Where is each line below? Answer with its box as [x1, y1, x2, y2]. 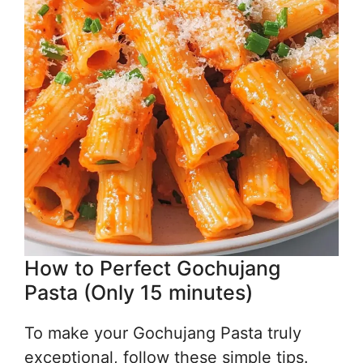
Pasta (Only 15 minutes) [24, 280, 253, 305]
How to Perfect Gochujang [24, 256, 280, 281]
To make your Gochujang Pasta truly [24, 323, 301, 344]
